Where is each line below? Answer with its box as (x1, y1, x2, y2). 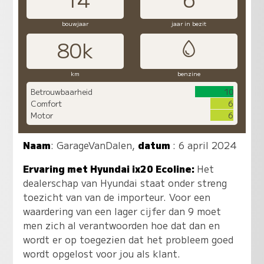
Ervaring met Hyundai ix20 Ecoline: (23, 161, 197, 176)
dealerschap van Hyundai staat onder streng (23, 176, 227, 190)
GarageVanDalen (57, 138, 133, 153)
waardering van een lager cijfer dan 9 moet (23, 204, 222, 219)
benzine (177, 69, 201, 78)
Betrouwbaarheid (30, 85, 93, 97)
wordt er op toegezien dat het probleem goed (23, 232, 234, 247)
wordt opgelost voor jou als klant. (23, 246, 181, 261)
